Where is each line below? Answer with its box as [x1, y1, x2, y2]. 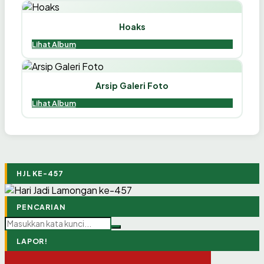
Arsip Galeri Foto [95, 80, 169, 91]
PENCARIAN [16, 202, 66, 212]
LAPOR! [16, 236, 48, 246]
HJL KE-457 [16, 169, 64, 179]
